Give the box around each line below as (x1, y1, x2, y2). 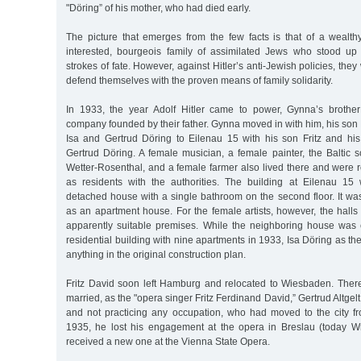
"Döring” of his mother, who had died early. (66, 2, 251, 15)
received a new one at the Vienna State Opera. (66, 336, 270, 348)
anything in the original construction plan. (66, 249, 246, 261)
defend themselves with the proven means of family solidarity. (66, 75, 333, 87)
